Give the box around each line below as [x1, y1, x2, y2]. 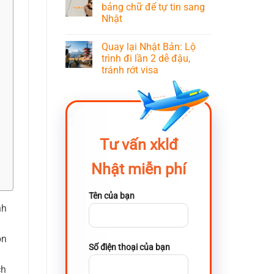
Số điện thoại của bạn [89, 242, 170, 253]
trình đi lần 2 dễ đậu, [102, 52, 190, 64]
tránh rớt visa [102, 64, 158, 76]
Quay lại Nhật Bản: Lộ [102, 40, 196, 53]
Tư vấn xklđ [99, 135, 178, 154]
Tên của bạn [89, 191, 135, 202]
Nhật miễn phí [91, 160, 186, 178]
